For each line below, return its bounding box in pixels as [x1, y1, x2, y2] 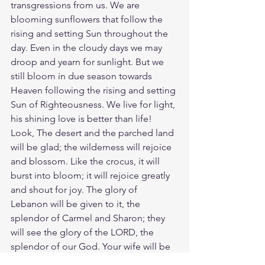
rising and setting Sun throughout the [11, 28, 170, 39]
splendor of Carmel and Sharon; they [11, 212, 167, 224]
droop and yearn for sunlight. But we [11, 56, 166, 67]
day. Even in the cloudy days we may [11, 42, 164, 53]
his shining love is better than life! [11, 113, 154, 124]
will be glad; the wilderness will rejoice [11, 141, 174, 153]
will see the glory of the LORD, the [11, 227, 156, 238]
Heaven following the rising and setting [11, 85, 178, 96]
